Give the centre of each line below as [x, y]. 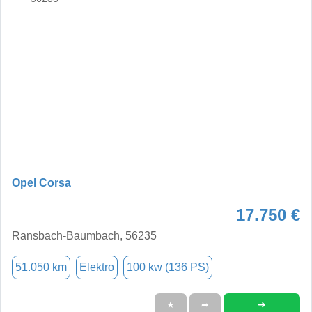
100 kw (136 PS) [168, 267]
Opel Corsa [41, 182]
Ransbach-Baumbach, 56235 [84, 235]
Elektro [97, 267]
